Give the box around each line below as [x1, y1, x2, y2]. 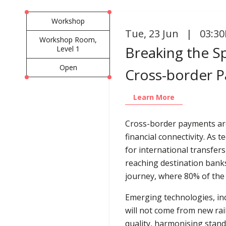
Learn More [133, 92, 175, 102]
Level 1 [56, 43, 80, 53]
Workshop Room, [39, 34, 97, 44]
